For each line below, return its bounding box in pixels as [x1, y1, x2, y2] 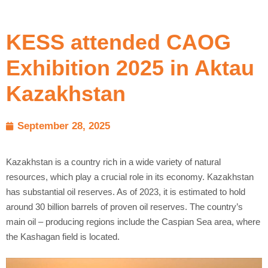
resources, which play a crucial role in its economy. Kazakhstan [6, 172, 254, 182]
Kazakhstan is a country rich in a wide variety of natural [6, 157, 221, 167]
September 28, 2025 [17, 120, 110, 132]
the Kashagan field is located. [6, 232, 120, 242]
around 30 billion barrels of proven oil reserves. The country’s [6, 202, 243, 212]
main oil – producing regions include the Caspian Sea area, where [6, 217, 260, 227]
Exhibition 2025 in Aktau [6, 56, 254, 81]
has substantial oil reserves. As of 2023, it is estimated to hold [6, 187, 245, 197]
